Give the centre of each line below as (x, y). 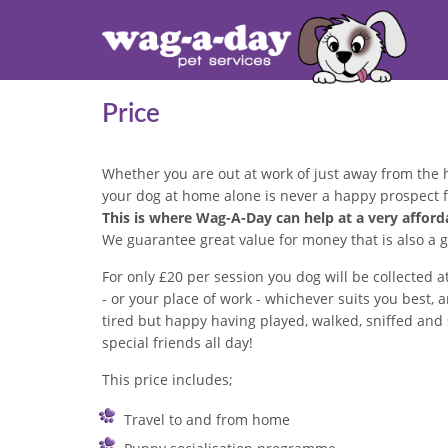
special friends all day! (177, 342)
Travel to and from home (207, 419)
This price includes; (167, 379)
